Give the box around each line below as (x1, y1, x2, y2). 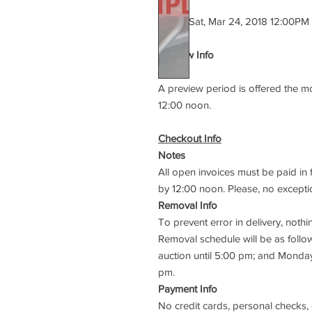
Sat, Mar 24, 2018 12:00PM (186, 15, 309, 27)
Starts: (158, 15, 186, 27)
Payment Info (158, 283, 217, 295)
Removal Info (158, 199, 217, 211)
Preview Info (158, 49, 214, 61)
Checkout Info (158, 132, 221, 144)
